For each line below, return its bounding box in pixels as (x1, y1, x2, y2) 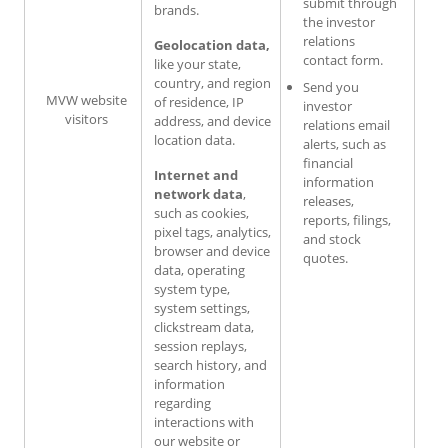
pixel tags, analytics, (154, 222, 271, 241)
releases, (303, 191, 354, 210)
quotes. (303, 248, 348, 267)
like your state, (154, 54, 241, 73)
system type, (154, 279, 230, 298)
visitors (65, 109, 108, 128)
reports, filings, (303, 210, 391, 229)
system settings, (154, 298, 250, 317)
